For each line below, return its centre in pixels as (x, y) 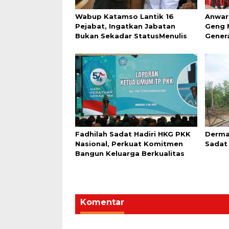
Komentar (102, 202)
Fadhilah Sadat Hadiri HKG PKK (133, 134)
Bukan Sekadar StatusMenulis (131, 36)
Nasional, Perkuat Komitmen (129, 143)
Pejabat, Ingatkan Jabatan (125, 26)
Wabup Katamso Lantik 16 (124, 16)
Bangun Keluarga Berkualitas (130, 153)
